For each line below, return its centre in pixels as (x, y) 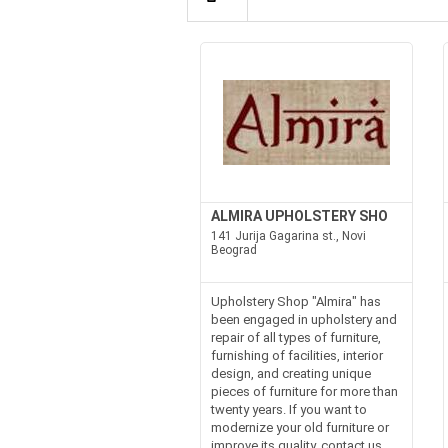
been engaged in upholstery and (303, 319)
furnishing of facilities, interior (296, 355)
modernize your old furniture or (299, 427)
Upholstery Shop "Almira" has (295, 301)
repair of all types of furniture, (295, 337)
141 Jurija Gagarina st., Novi (288, 236)
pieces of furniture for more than (304, 391)
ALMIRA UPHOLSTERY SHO (299, 216)
